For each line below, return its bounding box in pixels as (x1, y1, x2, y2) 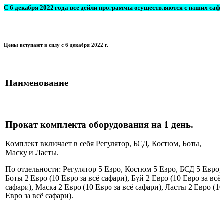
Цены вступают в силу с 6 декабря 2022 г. (4, 42, 108, 48)
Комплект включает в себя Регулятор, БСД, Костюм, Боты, (5, 139, 201, 148)
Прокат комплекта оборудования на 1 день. (5, 119, 193, 130)
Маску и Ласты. (5, 148, 58, 157)
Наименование (5, 78, 68, 88)
